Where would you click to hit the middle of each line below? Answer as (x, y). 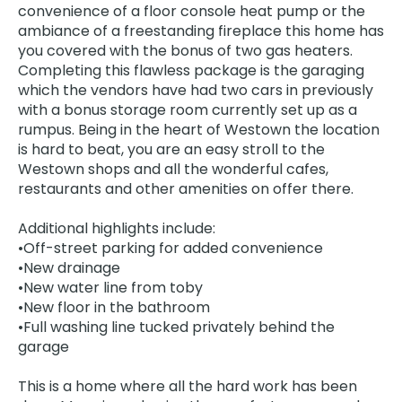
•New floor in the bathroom (114, 307)
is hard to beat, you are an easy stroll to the (171, 149)
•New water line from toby (110, 288)
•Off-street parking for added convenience (170, 248)
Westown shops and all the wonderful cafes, (173, 169)
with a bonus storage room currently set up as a (188, 110)
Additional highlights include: (117, 228)
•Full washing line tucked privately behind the (176, 327)
